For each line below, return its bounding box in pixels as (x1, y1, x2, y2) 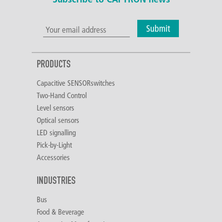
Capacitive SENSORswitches (37, 78, 115, 88)
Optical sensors (37, 115, 79, 125)
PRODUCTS (37, 58, 71, 70)
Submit (146, 23, 170, 34)
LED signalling (37, 127, 76, 137)
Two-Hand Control (37, 90, 87, 100)
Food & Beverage (37, 207, 84, 217)
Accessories (37, 152, 70, 162)
